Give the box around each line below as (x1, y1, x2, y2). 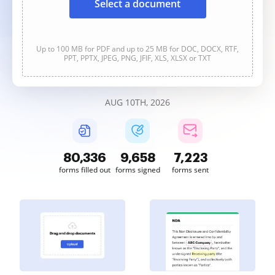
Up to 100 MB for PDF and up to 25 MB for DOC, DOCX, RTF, (36, 44, 239, 54)
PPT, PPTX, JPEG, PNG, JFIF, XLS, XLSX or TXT (64, 53, 211, 63)
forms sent (172, 165, 209, 175)
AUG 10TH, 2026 (105, 96, 170, 108)
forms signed (115, 165, 160, 175)
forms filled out (59, 165, 110, 175)
